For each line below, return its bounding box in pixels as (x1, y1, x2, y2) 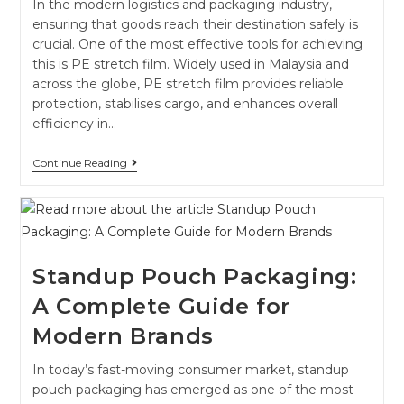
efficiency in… (32, 115, 116, 132)
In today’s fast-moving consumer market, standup (32, 361, 349, 378)
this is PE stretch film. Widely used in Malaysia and (32, 55, 349, 72)
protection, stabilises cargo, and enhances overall (32, 95, 338, 112)
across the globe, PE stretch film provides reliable (32, 75, 344, 92)
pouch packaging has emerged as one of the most (32, 381, 353, 398)
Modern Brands (32, 322, 214, 349)
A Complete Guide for (32, 292, 290, 319)
